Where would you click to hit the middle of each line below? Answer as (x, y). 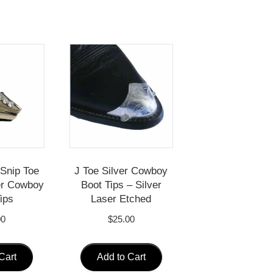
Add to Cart (121, 257)
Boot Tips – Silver (121, 185)
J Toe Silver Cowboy (121, 171)
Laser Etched (121, 199)
